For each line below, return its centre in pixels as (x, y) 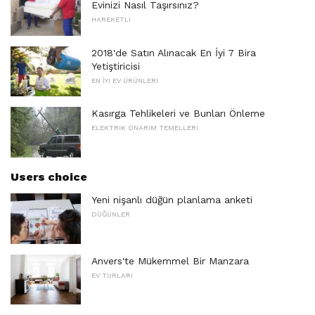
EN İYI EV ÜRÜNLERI (125, 80)
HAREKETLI (111, 20)
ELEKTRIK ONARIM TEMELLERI (145, 128)
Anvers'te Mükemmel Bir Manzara (170, 261)
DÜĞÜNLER (111, 214)
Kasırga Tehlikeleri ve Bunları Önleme (178, 114)
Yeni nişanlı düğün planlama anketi (172, 199)
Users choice (49, 176)
